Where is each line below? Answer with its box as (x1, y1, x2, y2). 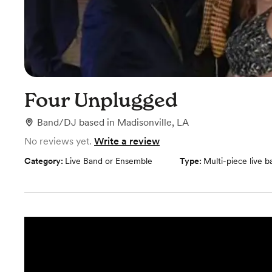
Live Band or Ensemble (65, 156, 152, 166)
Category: (24, 156, 65, 166)
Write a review (94, 135, 160, 147)
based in (79, 117, 117, 128)
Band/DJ (37, 117, 76, 128)
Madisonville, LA (117, 117, 189, 128)
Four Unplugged (24, 88, 178, 112)
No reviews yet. (24, 135, 92, 147)
